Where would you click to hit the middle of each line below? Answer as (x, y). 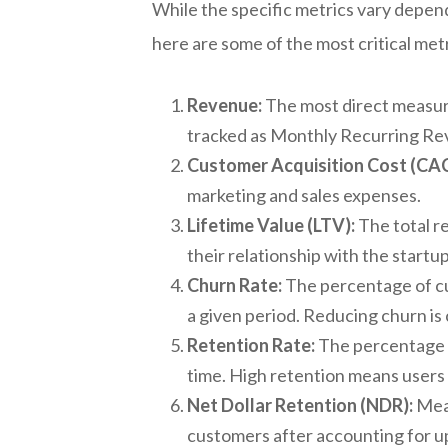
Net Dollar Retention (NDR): (300, 404)
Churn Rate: (234, 284)
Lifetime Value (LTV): (271, 224)
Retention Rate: (251, 344)
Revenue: (224, 104)
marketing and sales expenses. (304, 194)
